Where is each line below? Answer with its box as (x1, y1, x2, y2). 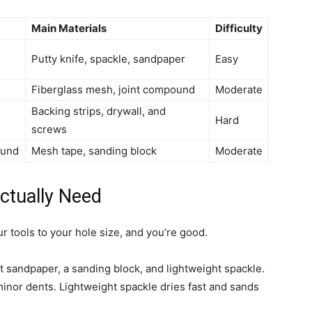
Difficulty (215, 22, 263, 36)
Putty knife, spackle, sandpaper (31, 52, 185, 66)
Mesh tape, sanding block (31, 144, 157, 158)
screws (31, 123, 67, 136)
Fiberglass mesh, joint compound (31, 83, 195, 97)
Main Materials (31, 22, 107, 36)
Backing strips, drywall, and (31, 104, 166, 118)
